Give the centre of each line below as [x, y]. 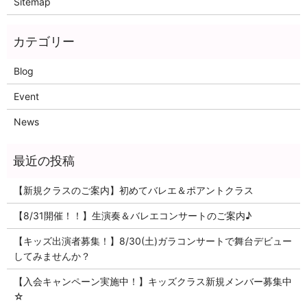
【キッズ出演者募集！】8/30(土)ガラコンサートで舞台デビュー [152, 241]
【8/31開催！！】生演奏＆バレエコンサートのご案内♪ [132, 216]
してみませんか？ [52, 256]
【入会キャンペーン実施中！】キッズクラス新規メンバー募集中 [152, 282]
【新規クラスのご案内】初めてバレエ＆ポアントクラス [133, 191]
